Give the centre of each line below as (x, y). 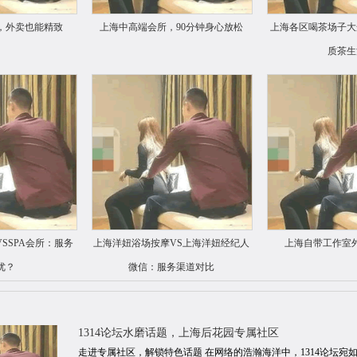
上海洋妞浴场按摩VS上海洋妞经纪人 (171, 243)
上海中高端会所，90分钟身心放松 (171, 27)
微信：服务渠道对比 (171, 267)
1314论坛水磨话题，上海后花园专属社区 (178, 333)
